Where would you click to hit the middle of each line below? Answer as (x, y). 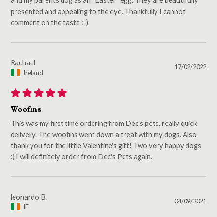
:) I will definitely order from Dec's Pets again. (82, 157)
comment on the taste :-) (50, 22)
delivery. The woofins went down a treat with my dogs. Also (104, 134)
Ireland (33, 72)
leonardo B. (29, 196)
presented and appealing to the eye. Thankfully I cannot (98, 11)
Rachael (23, 62)
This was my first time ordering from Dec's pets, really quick (104, 123)
